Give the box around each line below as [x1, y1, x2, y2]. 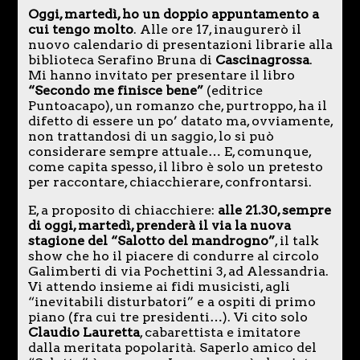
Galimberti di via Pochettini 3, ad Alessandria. [27, 263, 329, 279]
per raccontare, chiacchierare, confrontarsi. [27, 174, 312, 190]
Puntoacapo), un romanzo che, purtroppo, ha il [27, 97, 327, 113]
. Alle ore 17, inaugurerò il [133, 21, 301, 37]
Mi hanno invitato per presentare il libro [27, 67, 295, 83]
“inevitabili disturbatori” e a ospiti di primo [27, 293, 316, 309]
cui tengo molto [27, 21, 133, 37]
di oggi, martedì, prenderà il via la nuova [27, 217, 291, 233]
